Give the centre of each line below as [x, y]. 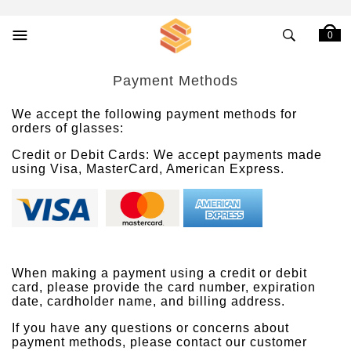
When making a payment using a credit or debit [159, 273]
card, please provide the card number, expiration [164, 287]
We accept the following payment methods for [154, 114]
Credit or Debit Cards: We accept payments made [167, 155]
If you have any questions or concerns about [150, 328]
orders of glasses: [68, 128]
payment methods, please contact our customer [159, 342]
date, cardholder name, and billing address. [148, 301]
